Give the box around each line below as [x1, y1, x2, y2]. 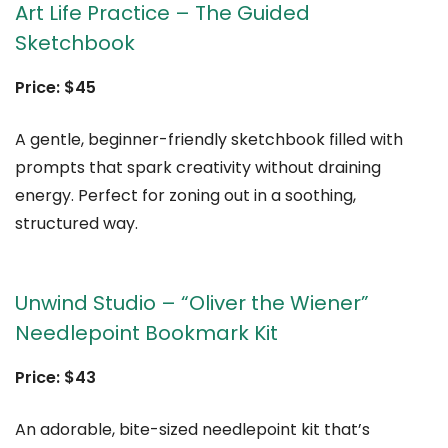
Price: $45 [15, 76, 96, 100]
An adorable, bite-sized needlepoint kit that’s [15, 418, 370, 442]
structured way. [15, 212, 138, 236]
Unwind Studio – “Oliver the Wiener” [15, 289, 369, 318]
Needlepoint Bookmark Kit [15, 319, 278, 348]
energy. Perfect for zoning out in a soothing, [15, 184, 356, 208]
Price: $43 [15, 366, 96, 390]
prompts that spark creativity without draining [15, 156, 381, 180]
